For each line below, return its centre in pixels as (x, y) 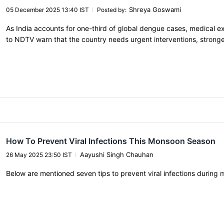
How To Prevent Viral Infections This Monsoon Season (110, 141)
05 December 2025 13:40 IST (47, 10)
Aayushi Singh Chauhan (116, 154)
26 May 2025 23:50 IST (39, 154)
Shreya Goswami (155, 10)
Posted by (111, 10)
